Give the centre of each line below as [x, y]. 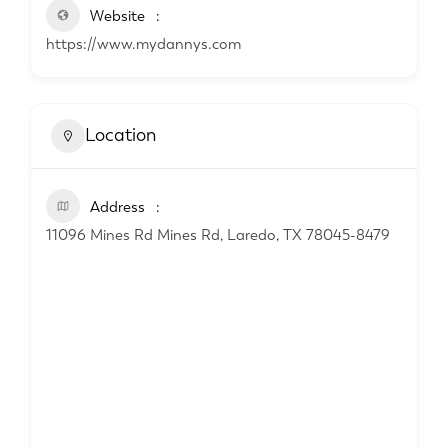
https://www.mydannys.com [143, 43]
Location [120, 135]
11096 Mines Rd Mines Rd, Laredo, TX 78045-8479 [218, 234]
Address [117, 206]
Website [117, 15]
